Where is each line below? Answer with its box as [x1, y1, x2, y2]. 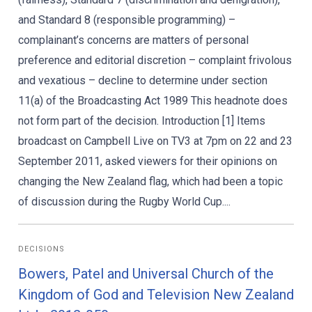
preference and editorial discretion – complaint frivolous [18, 54, 292, 67]
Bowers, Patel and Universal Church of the [18, 265, 274, 282]
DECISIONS [18, 244, 65, 253]
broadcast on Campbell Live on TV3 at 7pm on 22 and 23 [18, 134, 292, 148]
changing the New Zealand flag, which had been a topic [18, 175, 283, 188]
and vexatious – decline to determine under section [18, 74, 267, 87]
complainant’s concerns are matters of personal [18, 33, 249, 47]
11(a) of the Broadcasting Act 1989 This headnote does [18, 94, 288, 107]
